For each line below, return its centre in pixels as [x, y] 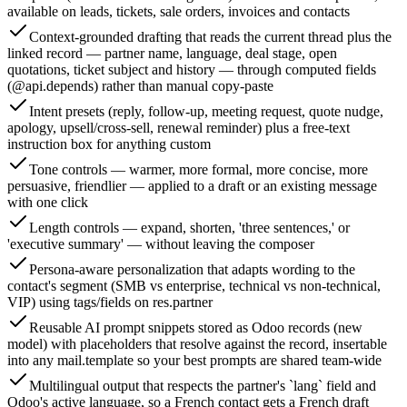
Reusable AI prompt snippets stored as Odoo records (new [196, 328]
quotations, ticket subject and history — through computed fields [192, 70]
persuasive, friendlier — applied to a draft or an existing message [192, 186]
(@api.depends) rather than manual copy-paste [140, 86]
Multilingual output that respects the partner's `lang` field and [203, 386]
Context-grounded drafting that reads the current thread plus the [210, 37]
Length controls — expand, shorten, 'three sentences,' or [189, 228]
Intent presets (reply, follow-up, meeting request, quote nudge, [206, 112]
